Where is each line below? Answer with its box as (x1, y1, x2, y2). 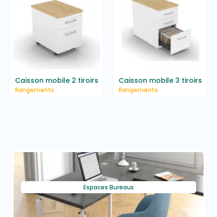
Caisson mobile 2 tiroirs (15, 76, 98, 86)
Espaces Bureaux (83, 183, 134, 192)
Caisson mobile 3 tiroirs (119, 76, 202, 86)
